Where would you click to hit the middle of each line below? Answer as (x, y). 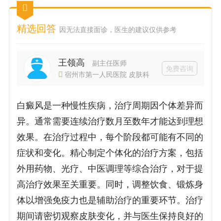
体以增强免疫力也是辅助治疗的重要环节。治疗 (110, 201)
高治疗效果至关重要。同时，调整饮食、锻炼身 (110, 185)
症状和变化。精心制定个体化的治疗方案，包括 (110, 153)
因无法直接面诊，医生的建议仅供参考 (118, 30)
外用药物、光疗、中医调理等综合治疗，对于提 (110, 169)
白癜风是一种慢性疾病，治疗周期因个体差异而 (110, 106)
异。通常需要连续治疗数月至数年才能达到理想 (110, 122)
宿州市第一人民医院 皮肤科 (107, 74)
